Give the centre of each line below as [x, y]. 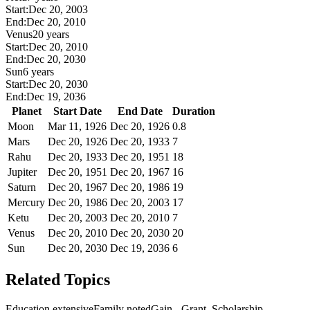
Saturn [22, 187]
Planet [26, 111]
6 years [38, 71]
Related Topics [58, 279]
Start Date [77, 111]
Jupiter [22, 172]
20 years [51, 34]
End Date [140, 111]
